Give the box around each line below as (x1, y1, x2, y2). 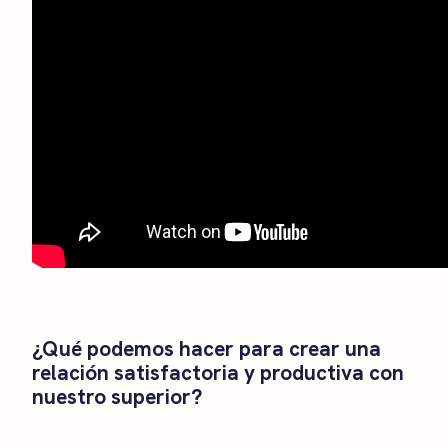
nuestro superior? (32, 382, 202, 410)
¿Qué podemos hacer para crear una (32, 334, 381, 362)
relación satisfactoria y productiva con (32, 358, 404, 386)
